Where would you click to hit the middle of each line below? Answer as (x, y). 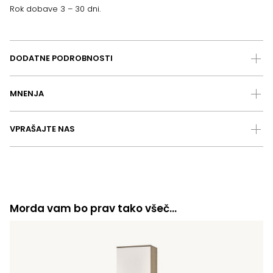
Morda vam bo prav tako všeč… (93, 209)
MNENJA (27, 94)
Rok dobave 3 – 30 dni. (55, 9)
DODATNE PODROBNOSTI (61, 58)
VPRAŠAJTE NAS (42, 129)
